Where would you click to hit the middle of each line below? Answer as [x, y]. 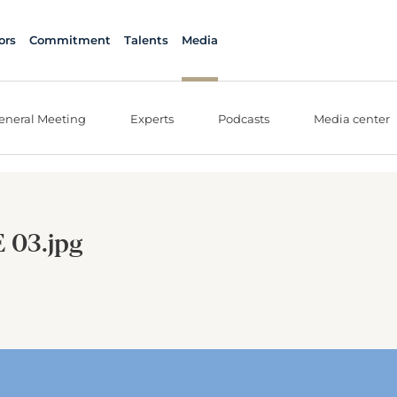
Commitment [70, 40]
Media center [352, 118]
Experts [152, 118]
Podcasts [244, 118]
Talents [146, 40]
